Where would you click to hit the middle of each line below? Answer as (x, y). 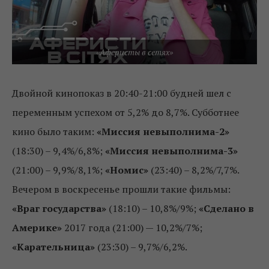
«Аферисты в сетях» (134, 52)
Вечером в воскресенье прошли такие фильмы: (121, 189)
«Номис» (127, 170)
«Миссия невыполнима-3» (171, 150)
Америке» (38, 227)
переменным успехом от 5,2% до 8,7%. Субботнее (125, 112)
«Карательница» (53, 246)
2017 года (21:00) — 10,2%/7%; (133, 227)
